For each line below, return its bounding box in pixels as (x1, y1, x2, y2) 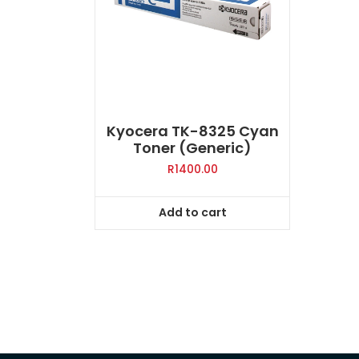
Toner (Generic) (133, 138, 252, 159)
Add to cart (158, 204, 227, 221)
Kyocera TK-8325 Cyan (106, 121, 279, 142)
